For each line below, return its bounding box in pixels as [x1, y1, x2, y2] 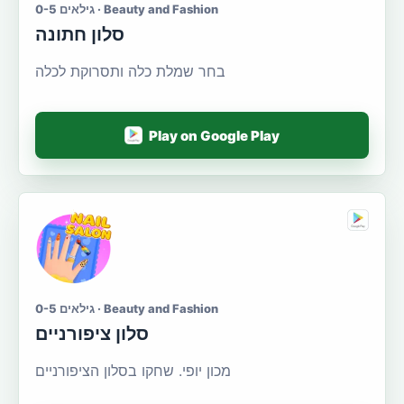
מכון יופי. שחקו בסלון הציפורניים [35, 362, 231, 381]
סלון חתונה [35, 23, 124, 46]
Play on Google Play [149, 126, 280, 144]
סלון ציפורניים [35, 323, 149, 345]
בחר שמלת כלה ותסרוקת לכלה [35, 62, 225, 81]
